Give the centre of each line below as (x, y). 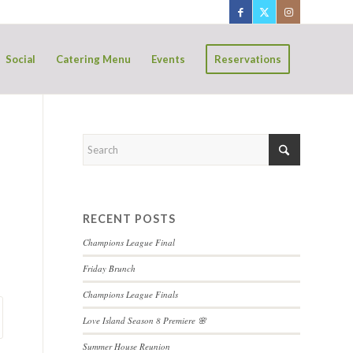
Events (168, 59)
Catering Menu (93, 59)
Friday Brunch (110, 268)
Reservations (248, 59)
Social (20, 59)
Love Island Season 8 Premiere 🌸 (145, 320)
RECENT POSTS (130, 219)
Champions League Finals (131, 294)
